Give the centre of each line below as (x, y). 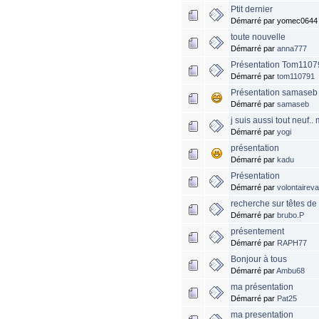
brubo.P (291, 215)
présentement (258, 232)
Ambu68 (291, 271)
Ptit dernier (252, 10)
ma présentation (262, 287)
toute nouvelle (258, 37)
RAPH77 (292, 243)
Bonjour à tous (259, 260)
